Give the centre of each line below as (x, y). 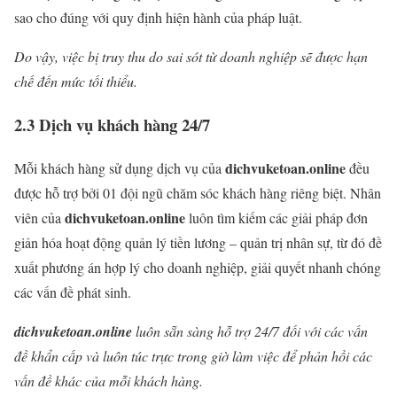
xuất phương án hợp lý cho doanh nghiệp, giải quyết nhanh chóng (198, 267)
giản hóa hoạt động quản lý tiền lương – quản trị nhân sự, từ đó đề (198, 242)
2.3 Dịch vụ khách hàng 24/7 (112, 124)
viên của (39, 217)
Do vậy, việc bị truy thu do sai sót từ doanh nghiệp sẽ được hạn (191, 57)
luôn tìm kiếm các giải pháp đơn (276, 217)
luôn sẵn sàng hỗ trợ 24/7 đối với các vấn (250, 331)
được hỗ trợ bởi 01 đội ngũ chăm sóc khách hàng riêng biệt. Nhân (198, 192)
